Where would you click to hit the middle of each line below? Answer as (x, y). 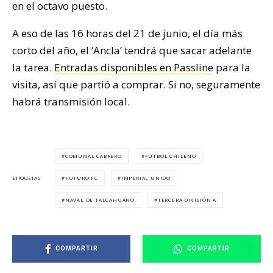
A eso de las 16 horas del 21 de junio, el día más (127, 33)
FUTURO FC (82, 177)
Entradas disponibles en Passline (134, 67)
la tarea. (33, 67)
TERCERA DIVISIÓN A (187, 199)
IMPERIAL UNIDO (146, 177)
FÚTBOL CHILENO (170, 155)
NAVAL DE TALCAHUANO (100, 199)
